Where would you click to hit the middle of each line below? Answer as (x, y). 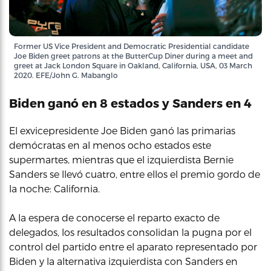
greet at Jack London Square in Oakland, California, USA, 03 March (133, 65)
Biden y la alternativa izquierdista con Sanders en (123, 261)
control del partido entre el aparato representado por (133, 247)
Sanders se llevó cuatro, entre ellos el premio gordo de (135, 174)
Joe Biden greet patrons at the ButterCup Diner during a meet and (133, 56)
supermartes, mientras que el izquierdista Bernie (121, 159)
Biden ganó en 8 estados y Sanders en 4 (130, 103)
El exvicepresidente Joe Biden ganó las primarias (122, 130)
